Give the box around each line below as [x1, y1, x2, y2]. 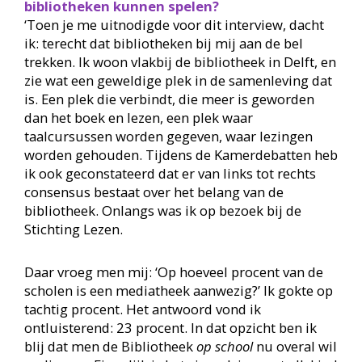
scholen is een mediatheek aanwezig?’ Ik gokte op [23, 281, 333, 301]
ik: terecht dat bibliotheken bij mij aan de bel [23, 34, 303, 53]
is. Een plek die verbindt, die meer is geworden [23, 90, 314, 109]
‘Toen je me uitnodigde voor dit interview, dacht [23, 15, 324, 35]
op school [196, 337, 253, 356]
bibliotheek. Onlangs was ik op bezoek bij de [23, 201, 301, 221]
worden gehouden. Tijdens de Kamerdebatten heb [23, 145, 338, 165]
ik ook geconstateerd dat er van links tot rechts [23, 164, 316, 183]
